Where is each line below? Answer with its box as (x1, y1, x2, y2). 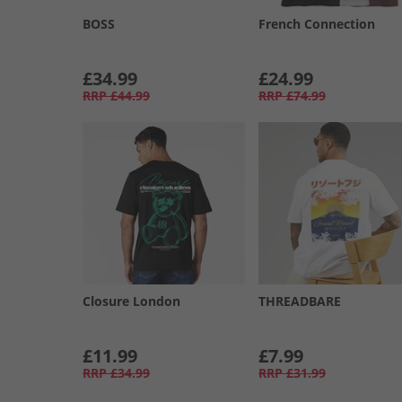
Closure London (83, 292, 180, 310)
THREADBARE (258, 292, 341, 310)
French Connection (258, 14, 375, 32)
